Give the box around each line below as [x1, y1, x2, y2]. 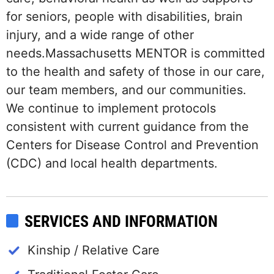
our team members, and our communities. [6, 83, 246, 98]
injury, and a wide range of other [6, 28, 194, 43]
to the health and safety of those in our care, [6, 64, 265, 80]
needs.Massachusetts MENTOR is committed [6, 46, 265, 61]
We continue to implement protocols [6, 101, 216, 116]
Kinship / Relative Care [28, 243, 160, 258]
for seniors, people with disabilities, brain [6, 9, 243, 24]
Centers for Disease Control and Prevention [6, 138, 259, 153]
